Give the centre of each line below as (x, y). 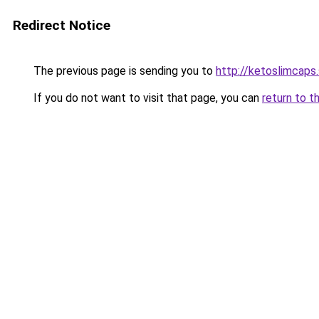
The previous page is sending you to (123, 71)
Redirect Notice (62, 25)
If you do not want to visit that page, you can (146, 98)
